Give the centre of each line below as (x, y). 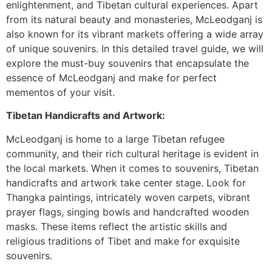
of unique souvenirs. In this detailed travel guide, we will (135, 49)
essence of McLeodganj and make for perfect (111, 78)
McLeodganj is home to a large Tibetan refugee (115, 139)
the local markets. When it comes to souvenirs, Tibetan (132, 168)
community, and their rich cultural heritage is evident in (132, 153)
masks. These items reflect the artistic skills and (117, 226)
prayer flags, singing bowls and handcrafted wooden (127, 212)
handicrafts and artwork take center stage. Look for (126, 182)
